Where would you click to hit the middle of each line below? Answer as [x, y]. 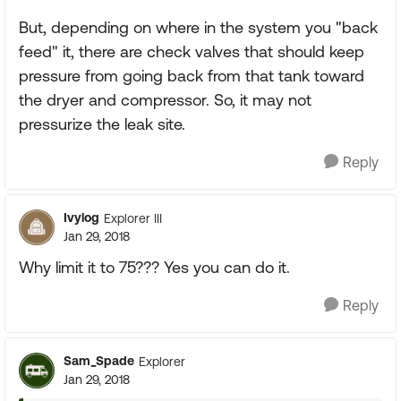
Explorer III [133, 218]
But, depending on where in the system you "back [198, 27]
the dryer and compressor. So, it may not [165, 100]
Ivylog [81, 218]
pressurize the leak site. [102, 124]
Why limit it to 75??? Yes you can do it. [154, 267]
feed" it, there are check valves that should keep [192, 51]
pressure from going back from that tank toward [192, 76]
